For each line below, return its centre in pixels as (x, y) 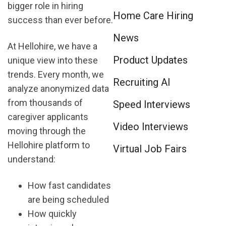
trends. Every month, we (56, 74)
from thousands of (45, 102)
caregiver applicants (48, 117)
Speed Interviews (152, 104)
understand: (32, 159)
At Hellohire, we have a (52, 46)
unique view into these (53, 60)
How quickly (52, 213)
